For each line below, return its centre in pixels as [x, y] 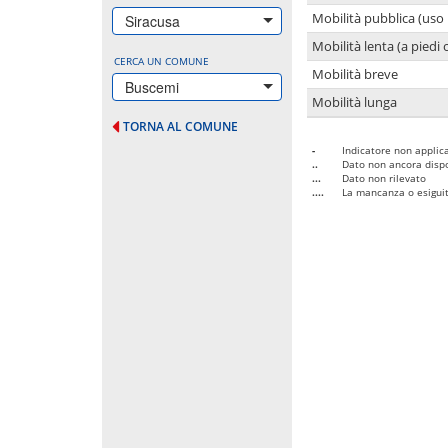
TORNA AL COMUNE [180, 126]
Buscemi [152, 86]
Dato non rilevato [384, 177]
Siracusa [152, 20]
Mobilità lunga [354, 102]
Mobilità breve [355, 74]
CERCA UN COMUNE [161, 60]
